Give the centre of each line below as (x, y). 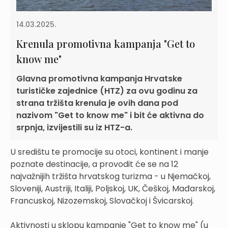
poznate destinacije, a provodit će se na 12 (94, 164)
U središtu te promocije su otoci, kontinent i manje (109, 152)
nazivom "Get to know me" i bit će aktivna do (110, 115)
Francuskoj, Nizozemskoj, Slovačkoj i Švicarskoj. (102, 201)
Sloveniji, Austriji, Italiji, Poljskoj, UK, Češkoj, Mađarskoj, (113, 188)
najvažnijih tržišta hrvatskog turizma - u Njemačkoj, (110, 176)
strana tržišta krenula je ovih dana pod (97, 103)
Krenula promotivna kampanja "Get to (106, 43)
